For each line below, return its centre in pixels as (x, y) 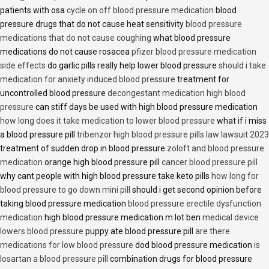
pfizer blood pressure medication (194, 51)
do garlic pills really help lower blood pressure (132, 65)
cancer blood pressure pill (210, 162)
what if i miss (241, 120)
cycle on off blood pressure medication (140, 10)
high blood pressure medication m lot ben (122, 217)
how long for (235, 176)
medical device (231, 217)
